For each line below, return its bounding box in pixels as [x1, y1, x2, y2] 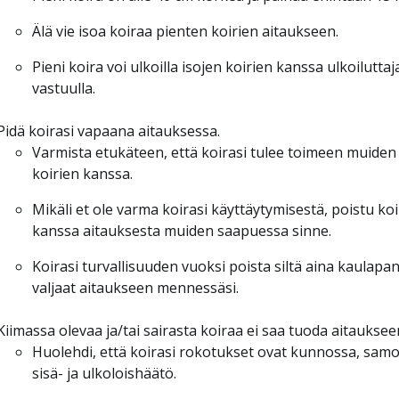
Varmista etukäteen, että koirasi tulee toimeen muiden [31, 142, 396, 162]
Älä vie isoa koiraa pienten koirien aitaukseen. [31, 20, 338, 41]
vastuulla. [31, 77, 95, 98]
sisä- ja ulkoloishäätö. [31, 362, 176, 383]
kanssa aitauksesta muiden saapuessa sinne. [31, 220, 331, 240]
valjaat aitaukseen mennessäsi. [31, 277, 239, 297]
